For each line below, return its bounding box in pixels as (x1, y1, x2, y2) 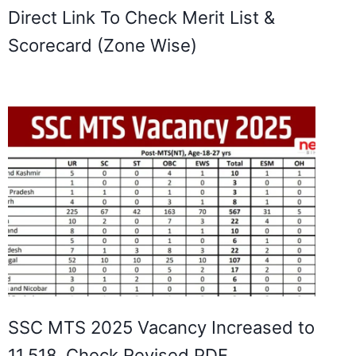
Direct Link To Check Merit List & (7, 6, 275, 28)
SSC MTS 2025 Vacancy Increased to (7, 316, 315, 338)
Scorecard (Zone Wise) (7, 34, 197, 56)
